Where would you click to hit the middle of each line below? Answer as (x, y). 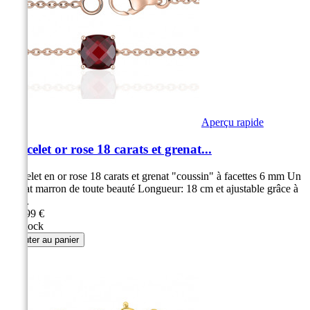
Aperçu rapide (232, 122)
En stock (25, 226)
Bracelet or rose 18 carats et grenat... (109, 149)
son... (17, 201)
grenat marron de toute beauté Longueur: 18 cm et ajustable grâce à (152, 188)
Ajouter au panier (45, 239)
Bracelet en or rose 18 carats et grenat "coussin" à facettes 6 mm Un (153, 176)
